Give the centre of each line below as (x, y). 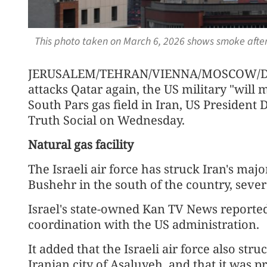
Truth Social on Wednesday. (106, 120)
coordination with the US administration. (144, 224)
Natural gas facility (81, 144)
